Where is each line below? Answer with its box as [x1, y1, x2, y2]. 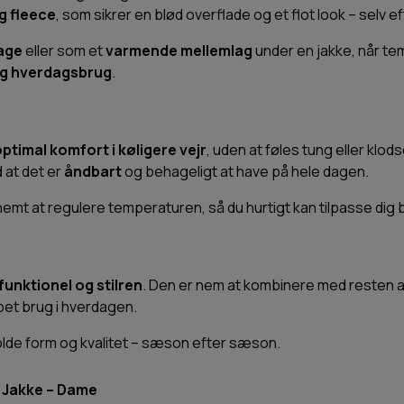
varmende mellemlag [106, 41, 252, 61]
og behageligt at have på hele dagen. [122, 161, 369, 182]
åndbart [64, 161, 122, 182]
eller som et [23, 41, 106, 61]
